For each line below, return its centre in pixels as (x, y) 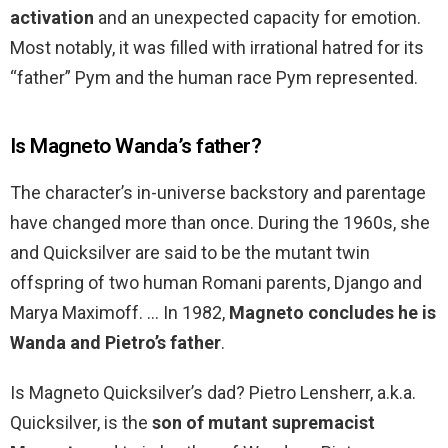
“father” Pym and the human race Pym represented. (214, 78)
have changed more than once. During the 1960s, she (220, 223)
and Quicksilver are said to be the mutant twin (190, 253)
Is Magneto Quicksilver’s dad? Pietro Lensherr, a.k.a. (213, 393)
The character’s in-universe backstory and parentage (218, 193)
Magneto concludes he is (332, 313)
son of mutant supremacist (263, 423)
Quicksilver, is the (81, 423)
